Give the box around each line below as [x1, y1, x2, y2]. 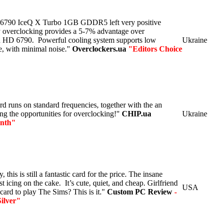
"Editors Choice [128, 44, 182, 53]
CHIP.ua [122, 109, 151, 118]
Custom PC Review [107, 187, 174, 196]
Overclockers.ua [72, 44, 128, 53]
